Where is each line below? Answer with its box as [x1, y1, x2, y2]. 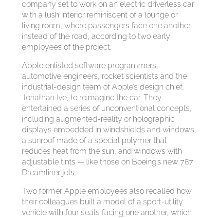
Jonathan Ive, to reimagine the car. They [21, 93, 162, 102]
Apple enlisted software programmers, [21, 61, 158, 70]
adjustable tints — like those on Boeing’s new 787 [21, 157, 193, 166]
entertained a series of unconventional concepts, [21, 104, 192, 113]
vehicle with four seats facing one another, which [21, 208, 192, 217]
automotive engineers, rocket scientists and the [21, 72, 187, 81]
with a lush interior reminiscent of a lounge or [21, 10, 178, 19]
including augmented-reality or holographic [21, 114, 175, 124]
